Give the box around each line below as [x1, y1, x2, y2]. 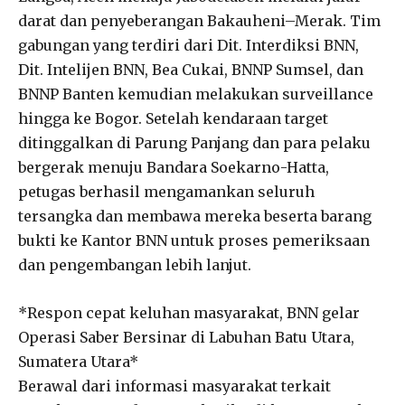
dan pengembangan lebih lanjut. [18, 255, 251, 274]
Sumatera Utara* [18, 352, 138, 371]
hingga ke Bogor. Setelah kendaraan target [18, 108, 328, 127]
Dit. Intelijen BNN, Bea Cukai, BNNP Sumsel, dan [18, 60, 363, 79]
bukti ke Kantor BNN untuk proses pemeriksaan [18, 231, 370, 250]
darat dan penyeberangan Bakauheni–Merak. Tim [18, 11, 381, 30]
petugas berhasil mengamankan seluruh [18, 182, 315, 201]
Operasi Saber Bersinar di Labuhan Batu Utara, [18, 327, 354, 346]
